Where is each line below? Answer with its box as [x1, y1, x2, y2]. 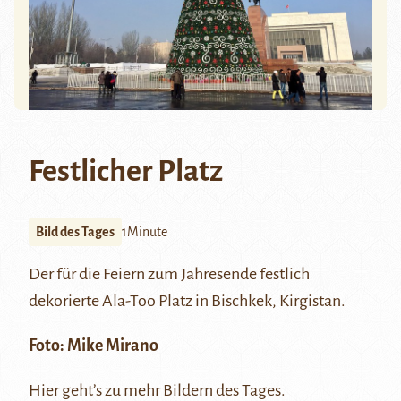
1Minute [122, 225, 167, 240]
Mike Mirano [67, 337, 158, 355]
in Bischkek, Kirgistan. [192, 292, 346, 311]
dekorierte [29, 292, 102, 311]
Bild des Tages [36, 225, 115, 240]
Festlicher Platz [29, 155, 223, 188]
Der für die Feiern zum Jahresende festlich [29, 265, 310, 284]
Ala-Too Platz [102, 292, 192, 311]
